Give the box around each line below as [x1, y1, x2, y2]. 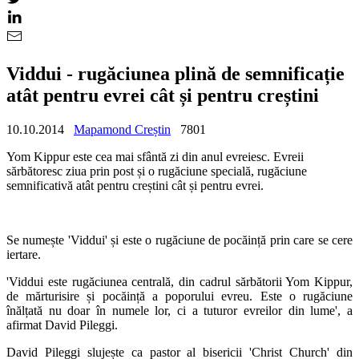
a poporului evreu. [151, 288, 260, 303]
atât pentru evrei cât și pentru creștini [6, 84, 319, 106]
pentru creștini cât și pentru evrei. [97, 178, 264, 192]
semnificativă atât [6, 178, 97, 192]
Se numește [6, 232, 68, 247]
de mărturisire [6, 288, 87, 303]
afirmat [6, 317, 45, 332]
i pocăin [91, 288, 136, 303]
